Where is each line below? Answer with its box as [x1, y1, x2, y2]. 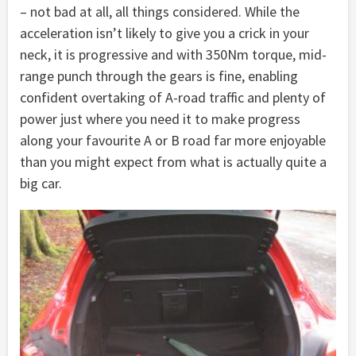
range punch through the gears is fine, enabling [20, 67, 298, 86]
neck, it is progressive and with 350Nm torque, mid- [20, 45, 327, 64]
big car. [20, 174, 62, 193]
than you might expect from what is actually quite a [20, 153, 327, 172]
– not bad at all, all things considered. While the [20, 2, 300, 21]
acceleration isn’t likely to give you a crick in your [20, 24, 309, 43]
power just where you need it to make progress [20, 110, 300, 129]
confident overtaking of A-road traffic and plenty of [20, 88, 326, 107]
